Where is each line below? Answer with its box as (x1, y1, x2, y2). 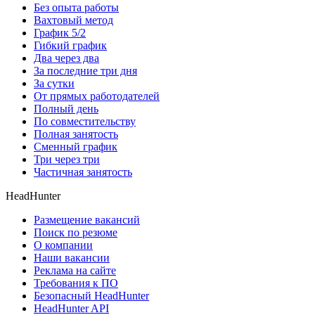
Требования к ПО (34, 277, 118, 290)
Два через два (34, 52, 99, 65)
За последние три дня (34, 65, 137, 77)
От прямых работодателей (34, 90, 160, 103)
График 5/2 (34, 27, 86, 39)
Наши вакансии (34, 252, 110, 264)
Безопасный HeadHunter (34, 290, 149, 302)
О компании (34, 239, 93, 252)
